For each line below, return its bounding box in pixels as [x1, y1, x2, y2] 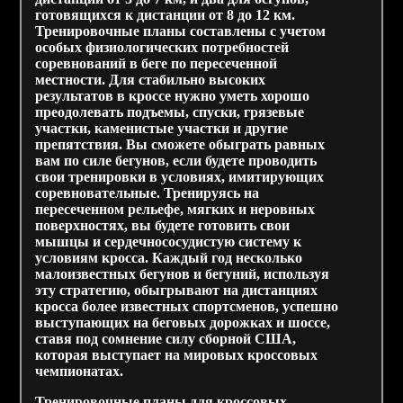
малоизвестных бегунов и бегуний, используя [35, 266, 330, 282]
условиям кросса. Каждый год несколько [35, 250, 303, 265]
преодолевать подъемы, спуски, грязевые [35, 104, 305, 120]
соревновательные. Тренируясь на [35, 185, 260, 201]
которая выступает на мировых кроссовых [35, 347, 318, 363]
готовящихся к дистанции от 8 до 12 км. [35, 7, 296, 22]
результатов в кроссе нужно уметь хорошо [35, 88, 310, 103]
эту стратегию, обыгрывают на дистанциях [35, 282, 318, 298]
